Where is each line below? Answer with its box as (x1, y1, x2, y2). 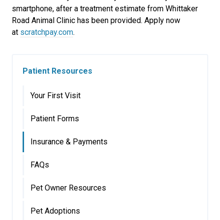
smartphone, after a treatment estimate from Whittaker (12, 4, 198, 13)
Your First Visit (30, 91, 81, 100)
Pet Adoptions (30, 206, 80, 216)
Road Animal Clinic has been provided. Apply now (12, 16, 180, 25)
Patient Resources (23, 66, 92, 76)
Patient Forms (30, 114, 79, 123)
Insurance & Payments (30, 137, 108, 146)
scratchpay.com (20, 27, 73, 37)
